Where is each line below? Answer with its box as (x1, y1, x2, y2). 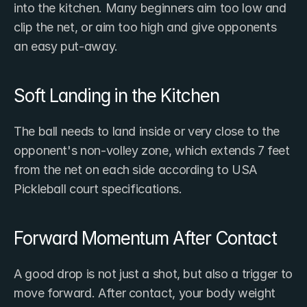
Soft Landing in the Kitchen (14, 85, 219, 107)
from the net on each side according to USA (14, 162, 257, 177)
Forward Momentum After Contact (14, 228, 277, 249)
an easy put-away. (14, 39, 118, 54)
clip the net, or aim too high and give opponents (14, 20, 277, 35)
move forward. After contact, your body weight (14, 286, 275, 301)
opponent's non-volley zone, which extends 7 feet (14, 143, 290, 158)
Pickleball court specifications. (14, 182, 182, 197)
